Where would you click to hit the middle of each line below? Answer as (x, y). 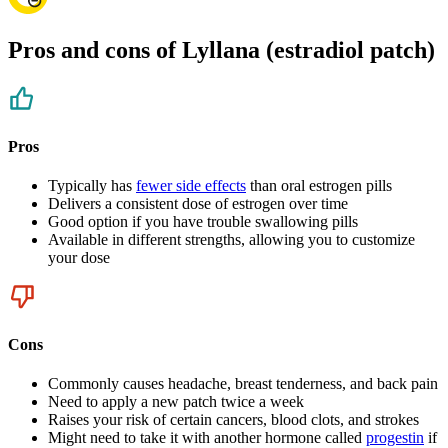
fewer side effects (191, 185)
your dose (79, 257)
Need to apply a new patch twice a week (176, 402)
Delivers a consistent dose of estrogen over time (198, 203)
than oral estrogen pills (319, 185)
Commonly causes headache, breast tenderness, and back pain (243, 384)
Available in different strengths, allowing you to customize (231, 239)
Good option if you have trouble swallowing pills (203, 221)
